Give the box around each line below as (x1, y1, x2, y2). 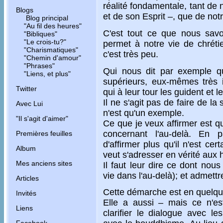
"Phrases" (24, 62, 55, 70)
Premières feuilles (16, 129, 72, 137)
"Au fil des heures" (24, 22, 82, 30)
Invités (16, 189, 36, 197)
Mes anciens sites (16, 159, 72, 167)
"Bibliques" (24, 30, 57, 38)
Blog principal (24, 14, 68, 22)
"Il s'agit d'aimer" (16, 114, 68, 122)
